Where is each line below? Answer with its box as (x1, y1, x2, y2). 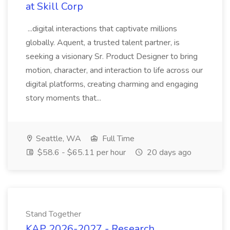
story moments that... (26, 92, 103, 104)
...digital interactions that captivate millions (26, 23, 177, 34)
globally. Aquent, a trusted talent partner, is (26, 37, 180, 48)
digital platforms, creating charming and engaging (26, 79, 198, 90)
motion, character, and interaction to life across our (26, 65, 203, 76)
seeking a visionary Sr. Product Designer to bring (26, 51, 198, 62)
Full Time (100, 133, 135, 144)
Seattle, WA (34, 133, 81, 144)
